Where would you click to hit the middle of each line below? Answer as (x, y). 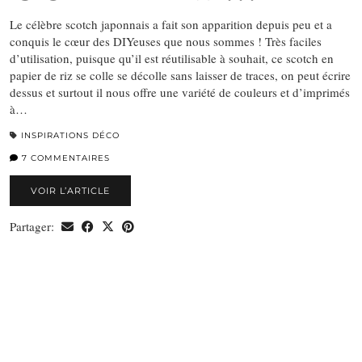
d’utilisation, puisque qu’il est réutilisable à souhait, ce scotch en (172, 59)
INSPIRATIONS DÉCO (70, 136)
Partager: (34, 227)
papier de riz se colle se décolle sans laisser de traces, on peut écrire (180, 76)
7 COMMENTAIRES (64, 158)
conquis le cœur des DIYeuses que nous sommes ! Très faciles (166, 42)
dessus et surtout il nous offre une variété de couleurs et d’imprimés (180, 93)
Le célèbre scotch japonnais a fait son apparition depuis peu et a (171, 25)
